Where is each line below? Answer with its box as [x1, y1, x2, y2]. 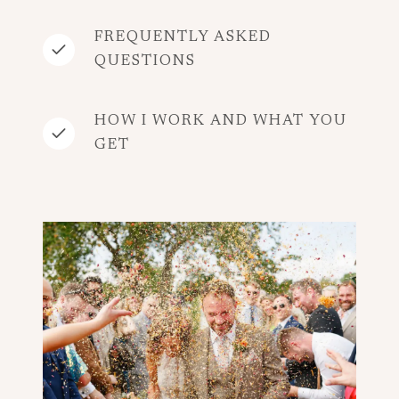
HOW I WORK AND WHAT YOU [94, 113, 347, 129]
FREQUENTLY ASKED [94, 29, 272, 45]
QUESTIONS [94, 53, 196, 69]
